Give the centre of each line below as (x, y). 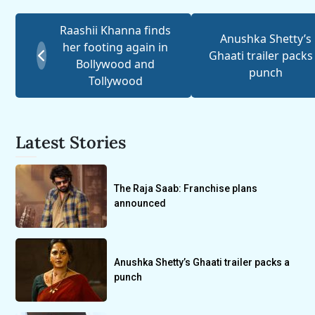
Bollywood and (116, 64)
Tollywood (115, 81)
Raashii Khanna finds (116, 31)
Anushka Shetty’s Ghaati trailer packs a (202, 263)
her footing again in (116, 47)
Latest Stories (71, 143)
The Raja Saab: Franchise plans (186, 189)
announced (140, 204)
